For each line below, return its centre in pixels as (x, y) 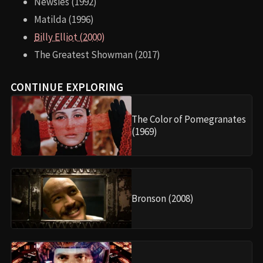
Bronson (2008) (163, 198)
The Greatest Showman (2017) (97, 55)
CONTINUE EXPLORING (67, 87)
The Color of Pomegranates (189, 119)
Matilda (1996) (64, 20)
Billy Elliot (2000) (70, 37)
